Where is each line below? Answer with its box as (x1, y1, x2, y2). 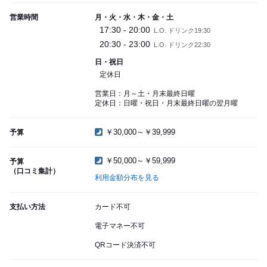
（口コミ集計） (10, 167, 60, 176)
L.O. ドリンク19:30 (154, 27, 210, 35)
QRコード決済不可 (95, 241, 156, 250)
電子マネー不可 (95, 222, 145, 231)
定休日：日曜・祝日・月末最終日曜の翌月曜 (95, 99, 238, 108)
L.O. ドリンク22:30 (154, 41, 210, 49)
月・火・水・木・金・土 (95, 13, 173, 22)
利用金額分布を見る (95, 173, 159, 182)
